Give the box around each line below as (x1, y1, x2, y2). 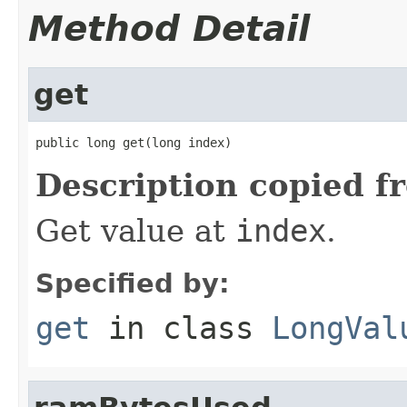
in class (90, 309, 272, 346)
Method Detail (28, 7, 310, 49)
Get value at (35, 212, 235, 249)
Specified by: (35, 267, 230, 299)
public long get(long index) (35, 134, 232, 150)
